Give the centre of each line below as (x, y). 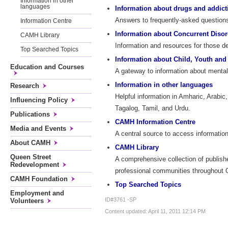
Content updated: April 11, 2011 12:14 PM (155, 211)
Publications (30, 114)
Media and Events (38, 129)
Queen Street (31, 157)
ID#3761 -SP (121, 200)
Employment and (37, 193)
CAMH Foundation (39, 179)
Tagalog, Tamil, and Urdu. (153, 108)
